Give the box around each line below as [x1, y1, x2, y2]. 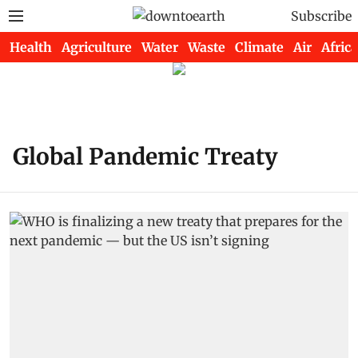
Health [10, 39, 52, 55]
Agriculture [62, 39, 132, 55]
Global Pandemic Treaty [13, 142, 278, 171]
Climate [235, 39, 284, 55]
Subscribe [291, 8, 352, 24]
